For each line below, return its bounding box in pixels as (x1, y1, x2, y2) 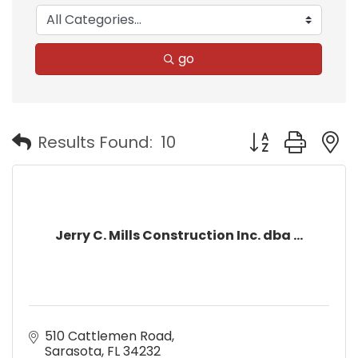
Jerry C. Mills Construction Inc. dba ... (55, 225, 303, 245)
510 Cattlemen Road (45, 326, 172, 345)
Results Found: (38, 131, 153, 154)
